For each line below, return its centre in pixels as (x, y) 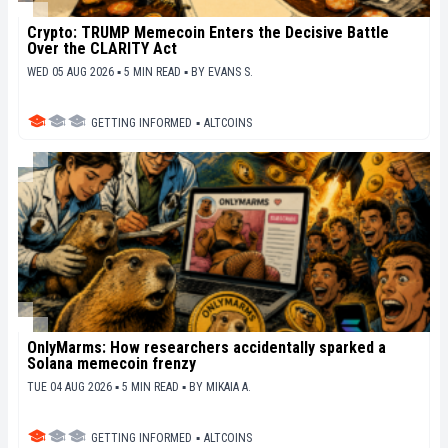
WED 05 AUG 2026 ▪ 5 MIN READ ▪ (109, 72)
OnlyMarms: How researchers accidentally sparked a (206, 348)
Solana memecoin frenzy (111, 364)
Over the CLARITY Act (102, 49)
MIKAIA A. (228, 387)
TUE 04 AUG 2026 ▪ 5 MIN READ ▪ (108, 387)
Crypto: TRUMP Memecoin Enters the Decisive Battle (208, 33)
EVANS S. (230, 72)
